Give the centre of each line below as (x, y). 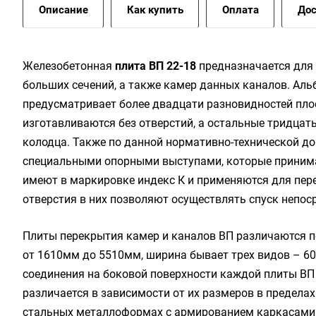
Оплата (241, 10)
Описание (63, 10)
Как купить (155, 10)
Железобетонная (69, 66)
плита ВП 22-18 (156, 66)
